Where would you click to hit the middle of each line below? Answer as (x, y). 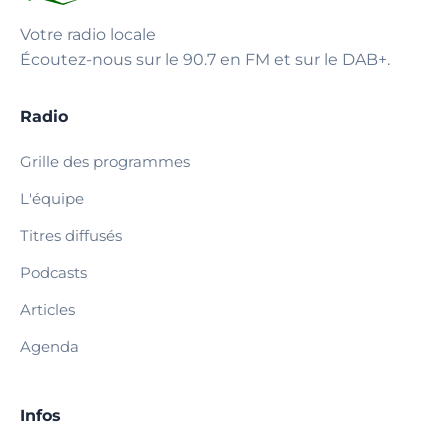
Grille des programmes (105, 161)
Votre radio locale (88, 34)
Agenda (49, 346)
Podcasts (53, 272)
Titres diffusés (71, 235)
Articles (47, 309)
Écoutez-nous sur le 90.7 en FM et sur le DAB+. (205, 59)
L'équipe (52, 198)
